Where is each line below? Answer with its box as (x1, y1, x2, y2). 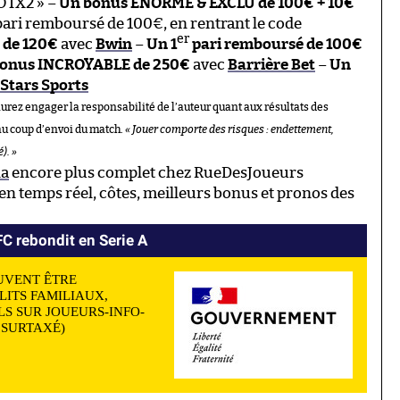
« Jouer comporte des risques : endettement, (125, 123, 334, 135)
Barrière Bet (228, 56, 315, 72)
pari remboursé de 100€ (189, 36, 362, 52)
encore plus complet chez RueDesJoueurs (9, 164, 304, 180)
